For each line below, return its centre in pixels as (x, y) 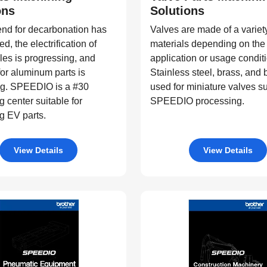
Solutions (177, 11)
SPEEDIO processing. (197, 101)
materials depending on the (207, 44)
